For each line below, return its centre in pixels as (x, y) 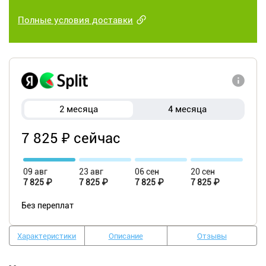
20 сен (203, 172)
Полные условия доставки (75, 20)
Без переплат (47, 206)
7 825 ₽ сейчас (71, 139)
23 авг (91, 172)
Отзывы (212, 236)
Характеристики (47, 236)
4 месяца (187, 110)
